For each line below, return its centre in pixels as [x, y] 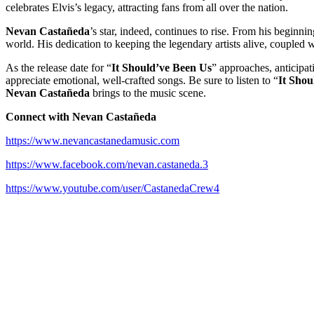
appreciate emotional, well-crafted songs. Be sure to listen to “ [142, 80]
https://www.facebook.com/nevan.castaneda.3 [107, 164]
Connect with [37, 116]
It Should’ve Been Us [162, 67]
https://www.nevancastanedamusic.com [93, 140]
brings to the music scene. [148, 93]
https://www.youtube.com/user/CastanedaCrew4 [112, 188]
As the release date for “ [59, 67]
